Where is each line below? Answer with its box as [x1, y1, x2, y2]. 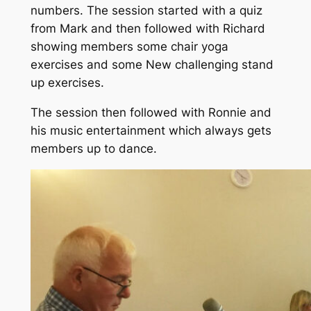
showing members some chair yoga [30, 40, 228, 54]
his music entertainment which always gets [30, 123, 271, 137]
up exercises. [30, 76, 104, 90]
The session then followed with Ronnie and [30, 105, 271, 119]
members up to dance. [30, 141, 157, 155]
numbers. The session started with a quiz [30, 3, 262, 18]
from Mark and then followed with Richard [30, 22, 265, 36]
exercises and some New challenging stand [30, 58, 274, 72]
